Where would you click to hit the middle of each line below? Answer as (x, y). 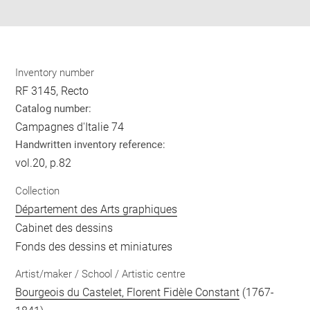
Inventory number (55, 73)
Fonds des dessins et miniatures (94, 246)
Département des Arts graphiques (97, 209)
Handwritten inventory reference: (91, 145)
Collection (38, 191)
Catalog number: (54, 109)
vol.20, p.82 (44, 163)
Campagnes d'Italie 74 (70, 127)
